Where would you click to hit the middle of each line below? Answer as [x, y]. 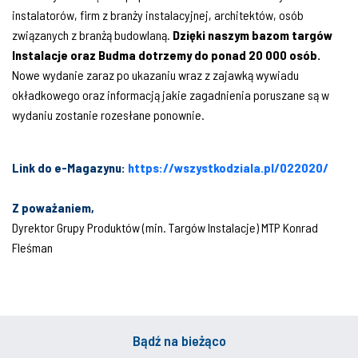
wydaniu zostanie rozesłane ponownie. [108, 114]
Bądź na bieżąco [179, 340]
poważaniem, [57, 207]
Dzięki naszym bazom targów [253, 34]
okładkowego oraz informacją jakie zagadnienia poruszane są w [171, 94]
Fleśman [32, 247]
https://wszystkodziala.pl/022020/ [228, 167]
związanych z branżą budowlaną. [92, 34]
